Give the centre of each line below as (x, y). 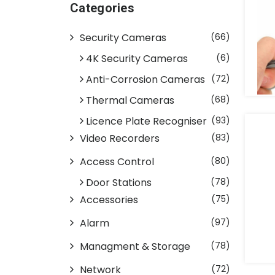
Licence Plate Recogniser (146, 121)
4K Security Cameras (137, 58)
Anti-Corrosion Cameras (145, 79)
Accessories (109, 199)
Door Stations (119, 182)
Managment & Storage (135, 246)
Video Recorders (120, 138)
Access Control (117, 161)
